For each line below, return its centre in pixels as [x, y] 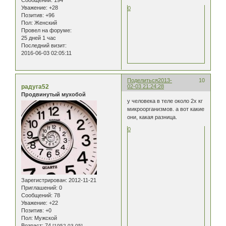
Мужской [45, 218]
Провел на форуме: [46, 30]
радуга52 [35, 87]
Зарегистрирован [43, 180]
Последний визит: [44, 45]
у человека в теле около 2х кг [165, 101]
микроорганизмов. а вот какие [166, 109]
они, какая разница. [152, 117]
